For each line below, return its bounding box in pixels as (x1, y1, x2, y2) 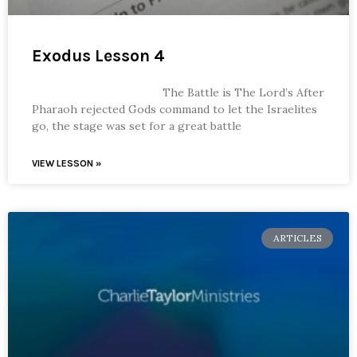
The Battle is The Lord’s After (32, 84, 324, 100)
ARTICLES (273, 231, 322, 244)
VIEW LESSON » (32, 157, 101, 169)
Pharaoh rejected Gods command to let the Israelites (32, 101, 317, 116)
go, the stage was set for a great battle (32, 118, 241, 133)
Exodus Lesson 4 (32, 45, 165, 65)
